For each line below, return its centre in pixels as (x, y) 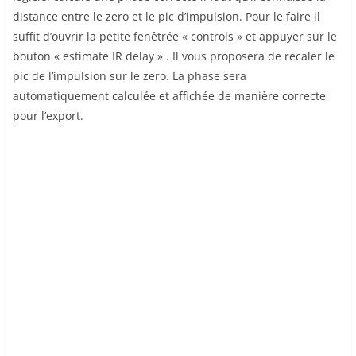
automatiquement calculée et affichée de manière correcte (169, 95)
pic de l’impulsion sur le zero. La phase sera (130, 75)
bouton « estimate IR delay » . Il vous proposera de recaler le (174, 56)
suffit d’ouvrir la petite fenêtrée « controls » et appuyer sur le (175, 36)
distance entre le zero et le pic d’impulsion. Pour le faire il (166, 16)
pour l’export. (48, 115)
